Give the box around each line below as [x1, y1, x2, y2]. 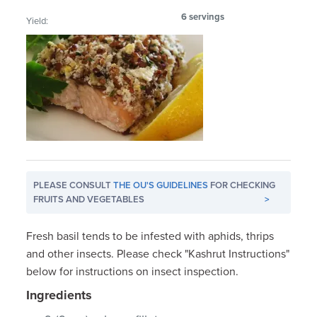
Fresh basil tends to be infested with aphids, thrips [26, 229, 275, 243]
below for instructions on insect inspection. [26, 264, 239, 279]
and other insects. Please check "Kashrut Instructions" [26, 246, 290, 261]
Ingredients [26, 287, 93, 303]
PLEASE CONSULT [33, 179, 114, 191]
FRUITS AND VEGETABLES [33, 193, 145, 205]
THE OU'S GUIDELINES [113, 179, 209, 191]
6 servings [181, 11, 225, 23]
